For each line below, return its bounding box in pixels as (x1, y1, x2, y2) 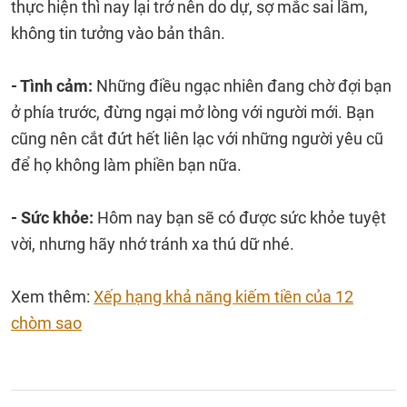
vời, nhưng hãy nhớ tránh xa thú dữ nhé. (11, 234, 294, 253)
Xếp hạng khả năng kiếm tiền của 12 (94, 287, 353, 306)
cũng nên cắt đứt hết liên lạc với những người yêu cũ (11, 129, 383, 148)
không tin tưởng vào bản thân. (11, 24, 225, 43)
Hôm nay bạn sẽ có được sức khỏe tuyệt (97, 208, 386, 227)
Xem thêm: (11, 287, 94, 306)
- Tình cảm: (11, 76, 93, 95)
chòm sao (11, 313, 82, 333)
